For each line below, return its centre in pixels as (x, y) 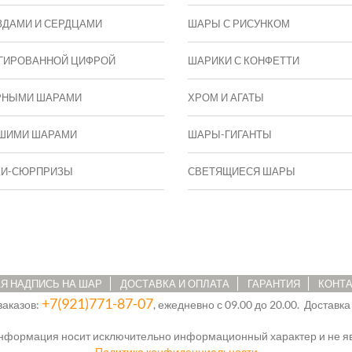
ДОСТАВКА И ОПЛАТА (175, 284)
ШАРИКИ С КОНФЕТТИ (244, 61)
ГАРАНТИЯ (274, 284)
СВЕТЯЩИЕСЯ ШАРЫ (242, 172)
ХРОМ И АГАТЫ (226, 98)
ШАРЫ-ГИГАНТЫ (230, 135)
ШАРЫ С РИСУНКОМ (239, 24)
